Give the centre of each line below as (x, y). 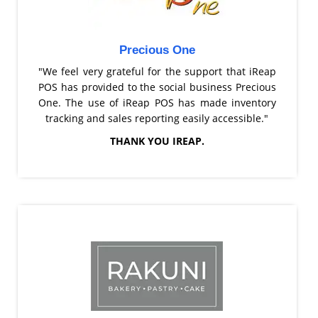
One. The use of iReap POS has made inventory (157, 102)
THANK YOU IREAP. (157, 141)
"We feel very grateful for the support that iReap (157, 71)
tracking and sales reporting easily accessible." (157, 118)
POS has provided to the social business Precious (157, 87)
